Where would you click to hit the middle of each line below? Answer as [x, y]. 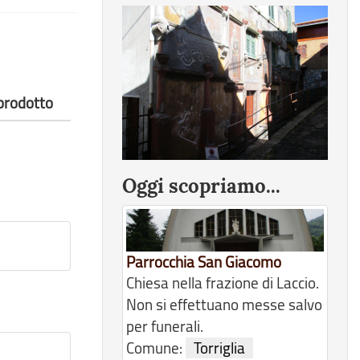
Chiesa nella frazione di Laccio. [223, 283]
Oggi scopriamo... [201, 186]
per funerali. [165, 327]
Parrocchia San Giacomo [204, 262]
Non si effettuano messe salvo [224, 305]
